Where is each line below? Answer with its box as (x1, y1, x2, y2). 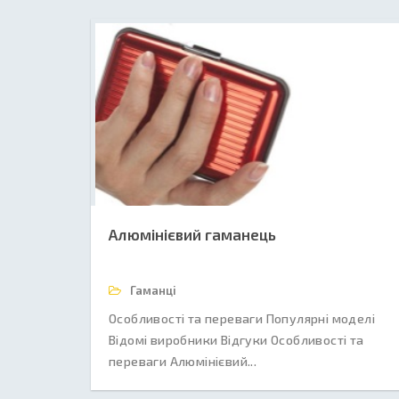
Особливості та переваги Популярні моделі (109, 311, 375, 326)
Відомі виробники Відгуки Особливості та (109, 332, 364, 347)
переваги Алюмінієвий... (109, 354, 257, 369)
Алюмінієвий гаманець (109, 225, 276, 243)
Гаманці (127, 283, 176, 297)
